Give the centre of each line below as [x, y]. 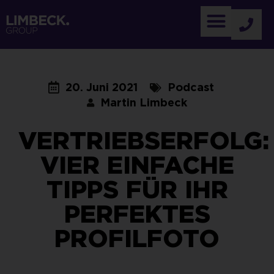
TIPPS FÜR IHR [137, 190]
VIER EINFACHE [137, 165]
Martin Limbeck [144, 102]
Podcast [191, 87]
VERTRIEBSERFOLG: [144, 141]
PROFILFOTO [137, 239]
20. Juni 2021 [101, 87]
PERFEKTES [137, 214]
